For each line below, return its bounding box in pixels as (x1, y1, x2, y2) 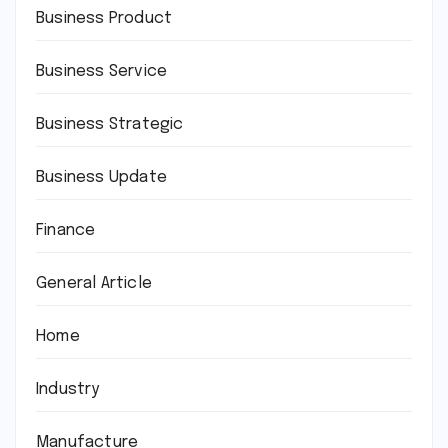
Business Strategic (36, 116, 184, 134)
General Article (36, 275, 152, 293)
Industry (36, 381, 100, 399)
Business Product (36, 10, 173, 28)
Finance (36, 222, 96, 240)
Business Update (36, 169, 167, 187)
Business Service (36, 63, 168, 81)
